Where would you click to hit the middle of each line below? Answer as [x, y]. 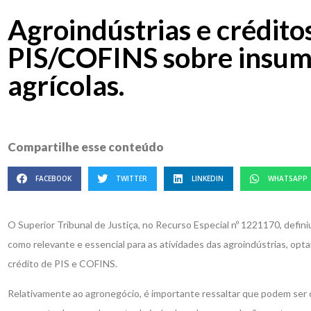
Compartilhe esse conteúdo [85, 147]
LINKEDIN [208, 179]
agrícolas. [66, 85]
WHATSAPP [288, 179]
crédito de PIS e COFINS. [62, 264]
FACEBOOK [54, 179]
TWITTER [132, 179]
